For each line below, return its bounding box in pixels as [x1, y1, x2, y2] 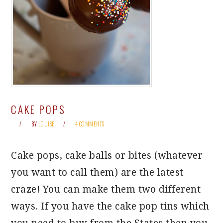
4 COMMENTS [75, 120, 105, 128]
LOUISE [38, 120, 55, 128]
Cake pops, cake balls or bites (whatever [11, 150, 203, 161]
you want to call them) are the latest [11, 167, 184, 178]
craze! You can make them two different [11, 184, 201, 195]
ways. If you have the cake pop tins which [11, 201, 210, 212]
